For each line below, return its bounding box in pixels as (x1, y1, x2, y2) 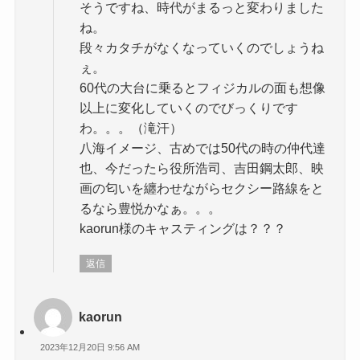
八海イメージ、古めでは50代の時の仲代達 (80, 141, 326, 156)
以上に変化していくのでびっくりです (80, 100, 299, 116)
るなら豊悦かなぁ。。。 (80, 201, 222, 216)
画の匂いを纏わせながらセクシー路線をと (80, 181, 325, 196)
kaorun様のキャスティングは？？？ (80, 221, 287, 236)
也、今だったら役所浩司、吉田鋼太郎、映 (80, 161, 325, 176)
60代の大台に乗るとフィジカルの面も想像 (80, 80, 326, 96)
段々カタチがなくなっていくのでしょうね (80, 40, 325, 55)
